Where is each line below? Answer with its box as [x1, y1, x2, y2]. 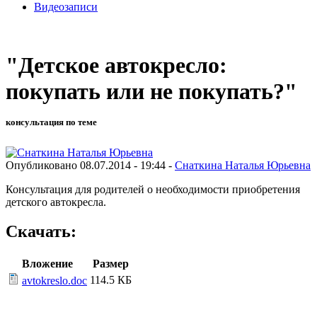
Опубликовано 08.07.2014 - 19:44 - [6, 158, 175, 171]
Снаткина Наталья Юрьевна [175, 158, 311, 171]
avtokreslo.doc [22, 275, 87, 287]
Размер [93, 258, 129, 270]
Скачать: [6, 222, 76, 241]
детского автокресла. [6, 195, 106, 208]
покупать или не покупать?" [6, 79, 297, 105]
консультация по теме [6, 117, 97, 128]
